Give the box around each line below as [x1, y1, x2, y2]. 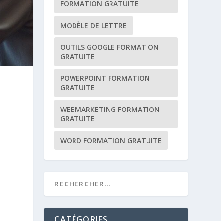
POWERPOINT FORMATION [60, 74, 150, 83]
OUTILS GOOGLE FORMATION [60, 42, 159, 52]
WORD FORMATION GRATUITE [60, 136, 162, 145]
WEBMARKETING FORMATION [60, 105, 160, 114]
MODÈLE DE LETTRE [60, 21, 127, 30]
